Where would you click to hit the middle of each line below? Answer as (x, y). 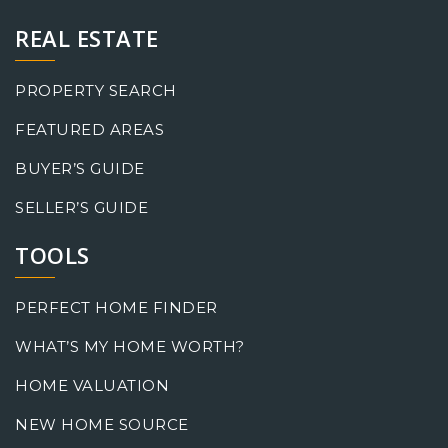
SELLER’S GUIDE (81, 207)
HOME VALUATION (92, 385)
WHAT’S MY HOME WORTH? (130, 346)
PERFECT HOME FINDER (116, 307)
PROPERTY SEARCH (96, 90)
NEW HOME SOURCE (102, 424)
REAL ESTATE (87, 37)
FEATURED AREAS (89, 129)
